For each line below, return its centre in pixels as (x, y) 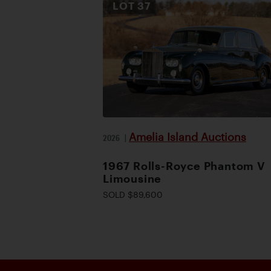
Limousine (132, 178)
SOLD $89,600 (133, 194)
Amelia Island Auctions (188, 136)
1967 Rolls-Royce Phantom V (184, 165)
